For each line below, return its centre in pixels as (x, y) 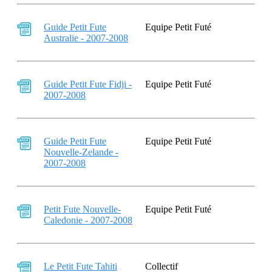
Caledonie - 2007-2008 (88, 220)
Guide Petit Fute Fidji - (88, 84)
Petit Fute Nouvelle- (82, 209)
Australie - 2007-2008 (86, 38)
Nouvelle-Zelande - (81, 152)
